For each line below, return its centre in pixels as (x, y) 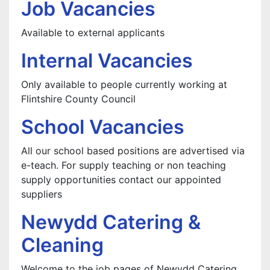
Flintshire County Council (78, 99)
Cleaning (62, 245)
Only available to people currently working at (124, 84)
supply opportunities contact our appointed (121, 180)
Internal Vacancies (107, 61)
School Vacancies (103, 127)
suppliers (42, 194)
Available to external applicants (93, 33)
